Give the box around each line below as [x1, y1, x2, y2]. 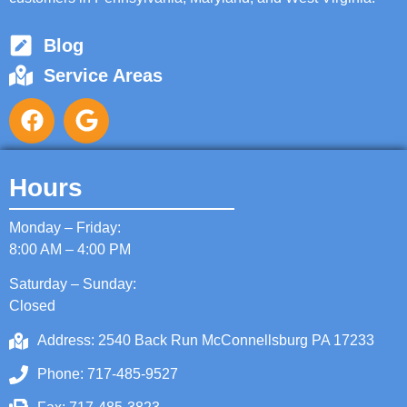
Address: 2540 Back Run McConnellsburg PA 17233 [37, 333, 375, 349]
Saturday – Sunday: [9, 276, 136, 293]
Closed [9, 298, 55, 314]
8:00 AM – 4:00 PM [9, 241, 131, 257]
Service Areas [43, 65, 163, 85]
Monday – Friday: [9, 219, 121, 235]
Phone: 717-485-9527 [37, 366, 179, 382]
